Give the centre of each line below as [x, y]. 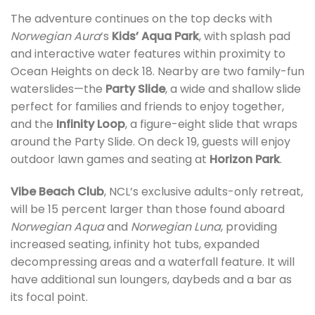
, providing [249, 226]
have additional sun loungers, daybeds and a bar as [151, 279]
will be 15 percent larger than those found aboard [148, 209]
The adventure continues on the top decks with [141, 19]
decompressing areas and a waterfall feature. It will [153, 262]
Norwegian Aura [56, 37]
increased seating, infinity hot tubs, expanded [135, 244]
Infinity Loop [91, 124]
